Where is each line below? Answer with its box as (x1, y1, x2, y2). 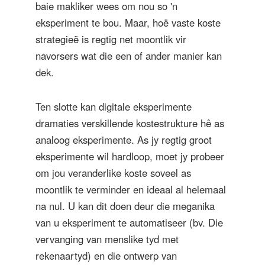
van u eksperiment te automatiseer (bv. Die (35, 215, 223, 230)
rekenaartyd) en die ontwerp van (35, 248, 177, 263)
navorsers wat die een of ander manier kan (35, 48, 222, 63)
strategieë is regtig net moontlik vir (35, 31, 186, 46)
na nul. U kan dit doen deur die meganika (35, 198, 215, 213)
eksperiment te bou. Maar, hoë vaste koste (35, 15, 221, 30)
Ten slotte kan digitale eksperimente (35, 99, 192, 114)
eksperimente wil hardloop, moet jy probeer (35, 148, 224, 163)
